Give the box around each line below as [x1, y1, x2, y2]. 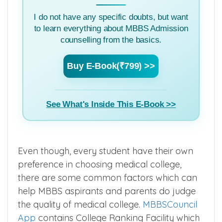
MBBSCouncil [143, 198, 197, 210]
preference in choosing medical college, [18, 158, 181, 170]
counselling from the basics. [60, 35, 162, 45]
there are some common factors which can [18, 171, 197, 183]
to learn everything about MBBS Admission [34, 23, 188, 33]
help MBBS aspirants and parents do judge [18, 185, 196, 197]
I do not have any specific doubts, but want [34, 12, 188, 22]
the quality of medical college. [18, 198, 143, 210]
